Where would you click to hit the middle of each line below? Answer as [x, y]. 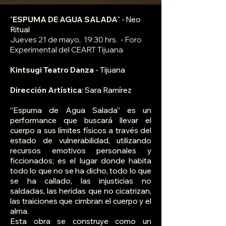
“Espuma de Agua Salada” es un [81, 110]
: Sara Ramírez [107, 90]
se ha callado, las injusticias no [81, 181]
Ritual [20, 30]
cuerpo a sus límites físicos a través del [81, 131]
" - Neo [129, 20]
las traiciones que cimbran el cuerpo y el [81, 201]
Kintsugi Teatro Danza [52, 70]
